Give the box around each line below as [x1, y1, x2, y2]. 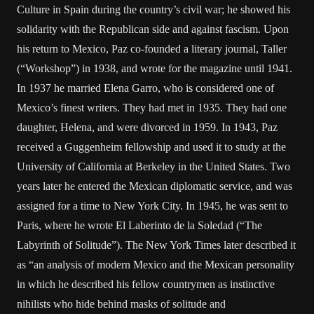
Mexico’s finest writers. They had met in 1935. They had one [17, 102, 287, 114]
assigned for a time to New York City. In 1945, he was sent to [17, 200, 288, 212]
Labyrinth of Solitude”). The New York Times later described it [17, 239, 296, 251]
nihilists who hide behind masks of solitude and [17, 298, 226, 310]
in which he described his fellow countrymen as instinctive [17, 278, 275, 290]
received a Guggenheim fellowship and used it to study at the [17, 141, 286, 153]
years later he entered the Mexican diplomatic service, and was [17, 180, 292, 192]
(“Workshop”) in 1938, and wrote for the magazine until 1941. [17, 62, 292, 74]
